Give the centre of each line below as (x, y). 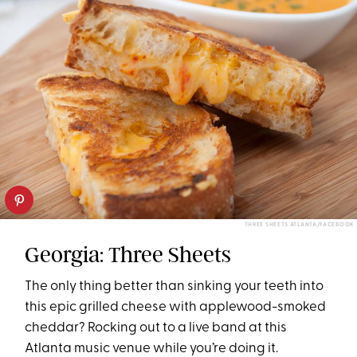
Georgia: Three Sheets (128, 255)
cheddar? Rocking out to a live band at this (156, 328)
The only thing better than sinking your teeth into (175, 287)
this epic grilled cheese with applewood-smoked (176, 308)
